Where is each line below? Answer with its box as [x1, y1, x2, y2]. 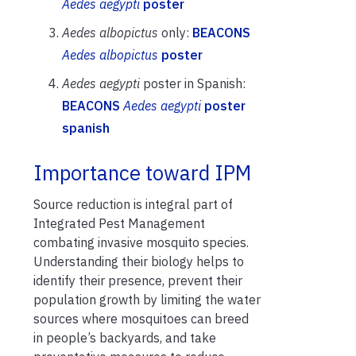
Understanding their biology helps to [33, 253, 244, 269]
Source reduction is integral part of [33, 195, 233, 212]
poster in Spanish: [143, 75, 246, 91]
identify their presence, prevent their [33, 272, 242, 288]
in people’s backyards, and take [33, 329, 216, 346]
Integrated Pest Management [33, 215, 205, 231]
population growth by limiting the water [33, 291, 261, 308]
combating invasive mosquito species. [33, 234, 249, 250]
